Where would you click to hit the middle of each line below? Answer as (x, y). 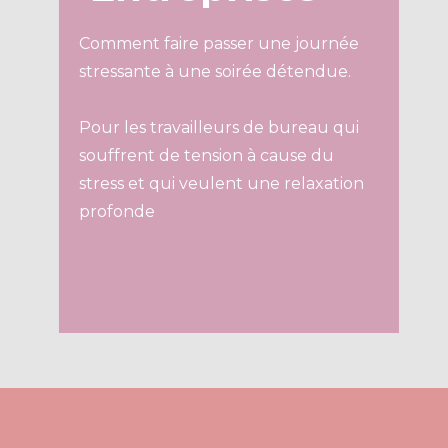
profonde (114, 212)
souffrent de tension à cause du (201, 156)
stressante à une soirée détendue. (210, 72)
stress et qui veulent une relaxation (216, 184)
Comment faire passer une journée (214, 44)
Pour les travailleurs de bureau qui (214, 128)
